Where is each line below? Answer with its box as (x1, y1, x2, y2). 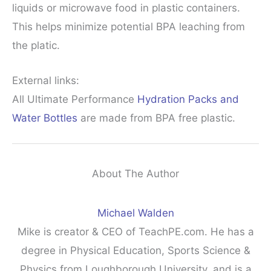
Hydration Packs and (137, 93, 239, 106)
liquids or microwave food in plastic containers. (12, 1, 240, 14)
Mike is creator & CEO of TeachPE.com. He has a (17, 225, 254, 238)
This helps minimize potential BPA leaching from (12, 20, 245, 33)
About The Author (92, 167, 179, 180)
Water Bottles (12, 112, 77, 125)
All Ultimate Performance (12, 93, 137, 106)
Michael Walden (97, 206, 174, 219)
